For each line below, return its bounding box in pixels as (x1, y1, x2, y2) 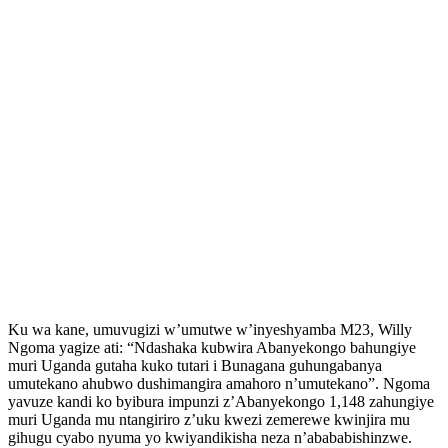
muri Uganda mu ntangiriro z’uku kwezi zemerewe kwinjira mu (8, 410, 410, 428)
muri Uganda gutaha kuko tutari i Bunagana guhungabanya (8, 356, 382, 374)
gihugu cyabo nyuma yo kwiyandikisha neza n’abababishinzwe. (8, 428, 412, 446)
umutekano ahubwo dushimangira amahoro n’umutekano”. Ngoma (8, 374, 430, 392)
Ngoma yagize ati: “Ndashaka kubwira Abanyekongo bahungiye (8, 338, 416, 356)
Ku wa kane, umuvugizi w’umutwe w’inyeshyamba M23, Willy (8, 320, 412, 338)
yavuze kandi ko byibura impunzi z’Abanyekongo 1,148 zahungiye (8, 392, 434, 410)
